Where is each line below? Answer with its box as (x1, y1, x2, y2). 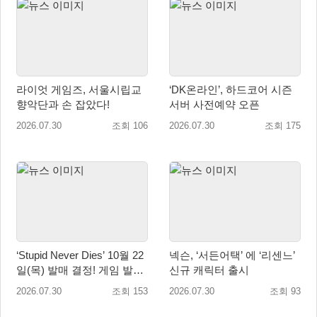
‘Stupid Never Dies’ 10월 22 (16, 248, 144, 261)
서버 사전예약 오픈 (169, 98, 260, 111)
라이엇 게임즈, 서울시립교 (16, 83, 142, 96)
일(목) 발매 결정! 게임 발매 (16, 263, 144, 276)
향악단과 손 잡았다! (16, 98, 110, 111)
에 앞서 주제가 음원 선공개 (16, 278, 144, 291)
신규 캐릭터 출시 (169, 263, 249, 276)
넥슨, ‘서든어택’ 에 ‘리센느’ (169, 248, 196, 261)
